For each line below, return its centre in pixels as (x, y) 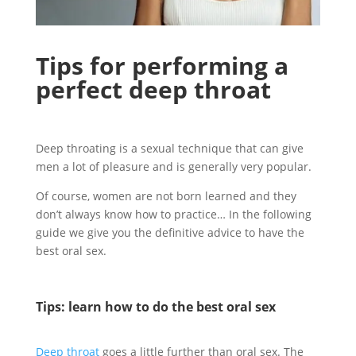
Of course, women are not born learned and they (166, 195)
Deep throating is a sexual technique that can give (169, 148)
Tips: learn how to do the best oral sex (155, 306)
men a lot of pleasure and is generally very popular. (173, 166)
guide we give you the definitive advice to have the (170, 232)
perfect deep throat (153, 89)
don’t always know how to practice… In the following (173, 214)
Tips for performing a (162, 65)
